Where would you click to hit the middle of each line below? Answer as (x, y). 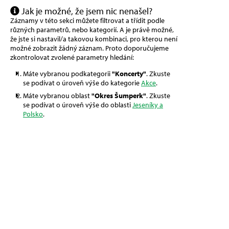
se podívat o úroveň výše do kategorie (82, 83)
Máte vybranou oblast (57, 96)
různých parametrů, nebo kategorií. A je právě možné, (92, 30)
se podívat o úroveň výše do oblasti (78, 105)
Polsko (33, 114)
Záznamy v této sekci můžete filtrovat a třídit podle (87, 21)
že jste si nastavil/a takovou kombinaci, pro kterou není (94, 39)
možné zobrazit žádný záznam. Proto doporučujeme (89, 48)
